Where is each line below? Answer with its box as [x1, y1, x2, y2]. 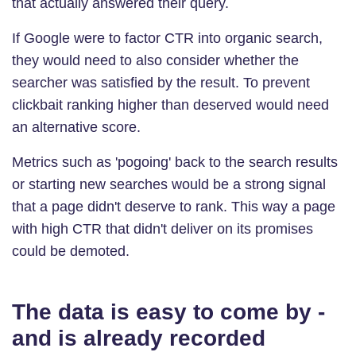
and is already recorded [12, 325, 265, 350]
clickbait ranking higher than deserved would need [12, 96, 329, 113]
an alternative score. [12, 118, 141, 135]
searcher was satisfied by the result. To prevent [12, 74, 310, 91]
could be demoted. [12, 242, 130, 259]
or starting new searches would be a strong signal [12, 176, 326, 192]
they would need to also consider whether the [12, 52, 299, 68]
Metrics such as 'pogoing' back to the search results [12, 153, 338, 170]
